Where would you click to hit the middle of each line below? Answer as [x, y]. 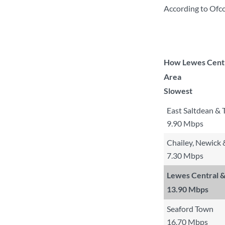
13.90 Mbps [188, 189]
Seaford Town [190, 209]
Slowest [178, 91]
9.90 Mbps [185, 123]
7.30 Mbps [185, 155]
